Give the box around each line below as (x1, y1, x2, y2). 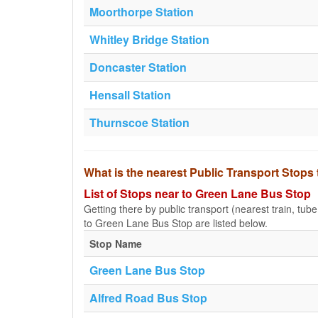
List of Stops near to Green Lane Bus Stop (84, 185, 311, 202)
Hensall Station (89, 87, 171, 103)
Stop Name (89, 236, 142, 251)
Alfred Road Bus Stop (89, 290, 207, 306)
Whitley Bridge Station (89, 31, 209, 48)
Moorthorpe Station (89, 4, 194, 20)
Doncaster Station (89, 59, 187, 75)
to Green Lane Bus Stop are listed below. (84, 216, 268, 230)
